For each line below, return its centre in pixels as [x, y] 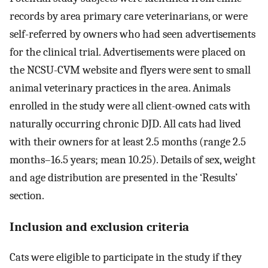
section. [27, 196]
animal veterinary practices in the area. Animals [120, 88]
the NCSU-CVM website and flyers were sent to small [130, 70]
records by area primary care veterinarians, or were [129, 16]
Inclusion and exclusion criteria [99, 226]
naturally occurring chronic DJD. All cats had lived [125, 124]
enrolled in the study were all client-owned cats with [130, 106]
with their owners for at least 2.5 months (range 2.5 [128, 142]
